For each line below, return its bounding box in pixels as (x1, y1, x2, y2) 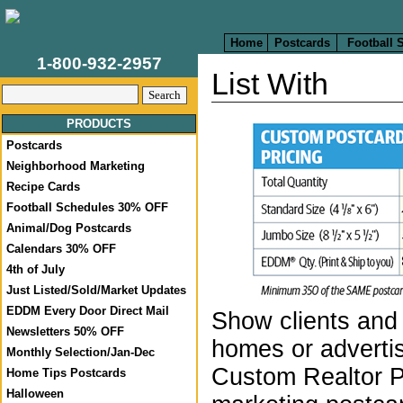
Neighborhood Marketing (6, 159, 145, 173)
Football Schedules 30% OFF (6, 201, 168, 214)
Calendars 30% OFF (6, 242, 116, 255)
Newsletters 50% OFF (6, 325, 124, 338)
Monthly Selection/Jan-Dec (6, 345, 155, 359)
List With (211, 67, 328, 101)
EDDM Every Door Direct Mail (6, 304, 169, 318)
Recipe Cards (6, 180, 80, 193)
